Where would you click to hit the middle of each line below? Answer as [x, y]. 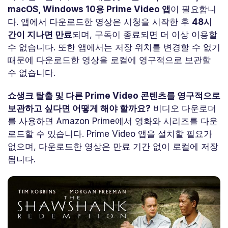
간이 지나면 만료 [40, 34]
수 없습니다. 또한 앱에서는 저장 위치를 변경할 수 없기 [114, 47]
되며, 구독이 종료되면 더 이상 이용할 [145, 34]
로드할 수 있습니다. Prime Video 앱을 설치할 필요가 [110, 134]
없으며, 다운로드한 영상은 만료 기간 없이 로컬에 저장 [113, 146]
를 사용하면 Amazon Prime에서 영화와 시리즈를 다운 [113, 121]
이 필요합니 [193, 9]
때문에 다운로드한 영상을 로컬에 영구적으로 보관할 [109, 60]
